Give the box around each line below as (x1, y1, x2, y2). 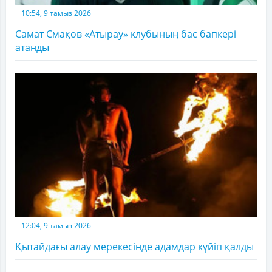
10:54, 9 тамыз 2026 (21, 8, 91, 19)
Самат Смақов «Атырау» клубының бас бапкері (15, 27, 236, 41)
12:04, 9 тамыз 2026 (21, 220, 91, 231)
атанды (15, 41, 49, 55)
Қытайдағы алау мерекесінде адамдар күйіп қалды (15, 240, 254, 253)
